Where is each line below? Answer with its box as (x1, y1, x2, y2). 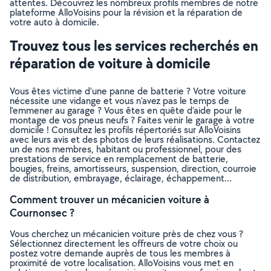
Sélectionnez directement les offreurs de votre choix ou (10, 237, 238, 250)
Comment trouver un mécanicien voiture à (10, 192, 209, 206)
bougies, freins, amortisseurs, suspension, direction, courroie (10, 162, 256, 175)
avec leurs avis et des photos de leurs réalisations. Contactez (10, 133, 260, 146)
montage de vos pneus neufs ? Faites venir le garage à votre (10, 114, 255, 126)
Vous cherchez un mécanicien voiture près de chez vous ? (10, 227, 243, 240)
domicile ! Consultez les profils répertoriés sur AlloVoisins (10, 123, 241, 136)
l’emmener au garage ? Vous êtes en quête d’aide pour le (10, 104, 242, 117)
